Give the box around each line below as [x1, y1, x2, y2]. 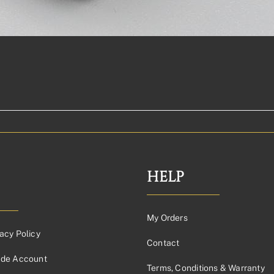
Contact [147, 238, 180, 248]
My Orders [147, 213, 188, 223]
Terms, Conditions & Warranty [147, 263, 265, 273]
